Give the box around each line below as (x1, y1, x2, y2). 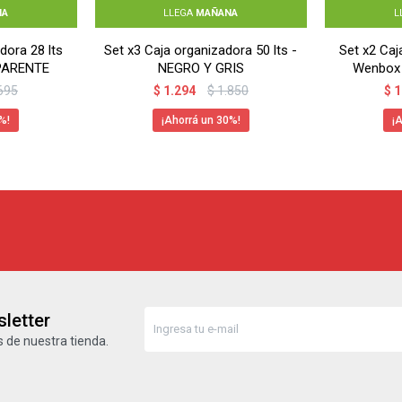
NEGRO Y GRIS (157, 59, 244, 76)
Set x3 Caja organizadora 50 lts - (104, 41, 298, 58)
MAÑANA (196, 6, 239, 19)
